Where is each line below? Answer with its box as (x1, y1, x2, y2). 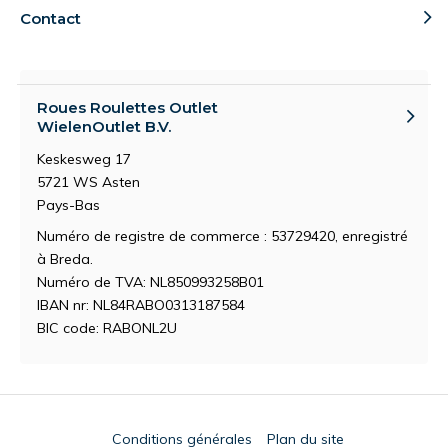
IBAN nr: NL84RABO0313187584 (37, 296, 245, 314)
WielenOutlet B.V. (37, 116, 171, 136)
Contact (20, 8, 81, 28)
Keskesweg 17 (37, 150, 131, 168)
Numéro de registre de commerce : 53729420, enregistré (37, 227, 408, 245)
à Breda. (37, 250, 93, 268)
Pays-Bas (37, 196, 100, 214)
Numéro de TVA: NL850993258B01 (37, 273, 264, 291)
